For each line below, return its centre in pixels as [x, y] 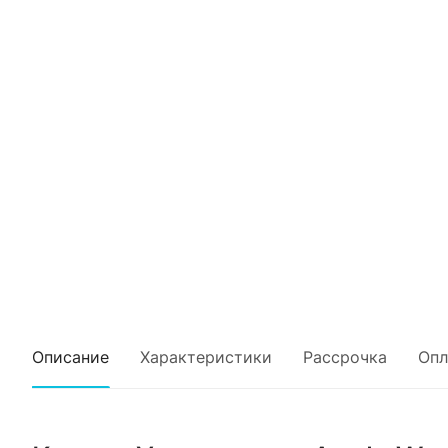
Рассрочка [345, 356]
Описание [70, 356]
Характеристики [206, 356]
